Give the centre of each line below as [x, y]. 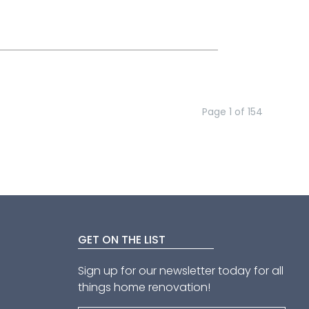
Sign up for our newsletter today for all [181, 270]
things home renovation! [144, 287]
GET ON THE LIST [122, 240]
